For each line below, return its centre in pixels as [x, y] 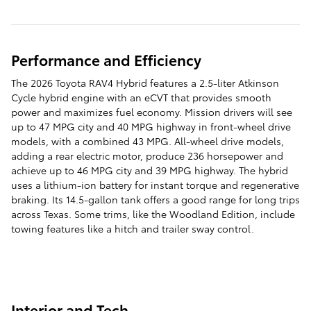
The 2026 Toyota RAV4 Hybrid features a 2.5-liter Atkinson [145, 83]
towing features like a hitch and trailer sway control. [133, 229]
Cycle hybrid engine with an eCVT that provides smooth [141, 98]
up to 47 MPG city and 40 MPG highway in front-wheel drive [151, 127]
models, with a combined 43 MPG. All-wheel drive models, [148, 141]
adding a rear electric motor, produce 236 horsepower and [147, 156]
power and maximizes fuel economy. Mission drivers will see [152, 112]
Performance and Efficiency [106, 59]
